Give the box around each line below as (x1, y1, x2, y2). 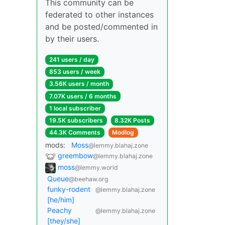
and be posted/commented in (45, 22, 158, 32)
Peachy (47, 205, 72, 214)
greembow (58, 151, 93, 160)
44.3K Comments (49, 129, 100, 137)
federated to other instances (45, 10, 154, 20)
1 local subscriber (49, 104, 101, 112)
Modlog (112, 129, 135, 137)
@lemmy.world (75, 164, 118, 172)
